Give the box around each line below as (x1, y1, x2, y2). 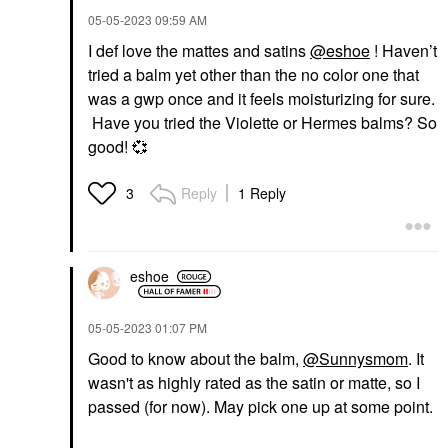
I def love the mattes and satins (88, 38, 310, 62)
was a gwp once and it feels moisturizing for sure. (88, 86, 435, 110)
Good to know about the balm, (88, 346, 303, 370)
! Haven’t (370, 38, 437, 62)
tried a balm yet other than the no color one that (88, 62, 419, 86)
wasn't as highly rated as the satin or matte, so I (88, 370, 420, 394)
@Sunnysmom (303, 346, 408, 370)
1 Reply (238, 182, 286, 203)
